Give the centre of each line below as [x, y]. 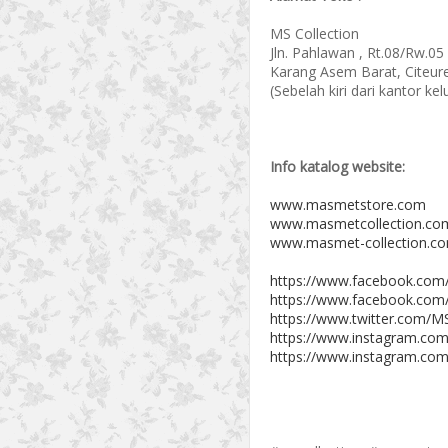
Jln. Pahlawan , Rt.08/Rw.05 [357, 52]
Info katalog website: [337, 166]
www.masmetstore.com [348, 204]
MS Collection [314, 33]
